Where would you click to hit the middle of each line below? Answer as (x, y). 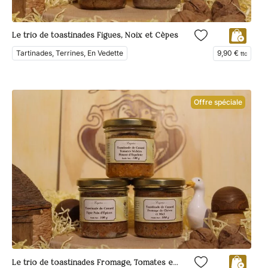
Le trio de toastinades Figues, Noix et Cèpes (95, 36)
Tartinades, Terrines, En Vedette (70, 53)
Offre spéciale (218, 102)
